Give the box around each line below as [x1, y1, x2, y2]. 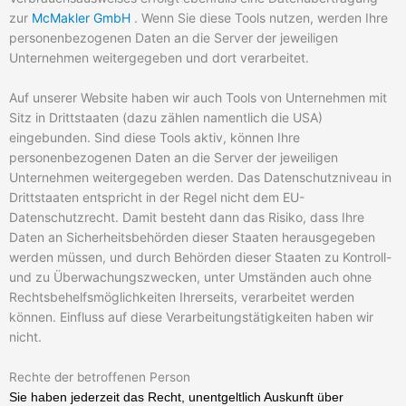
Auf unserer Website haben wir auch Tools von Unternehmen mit [9, 90, 387, 106]
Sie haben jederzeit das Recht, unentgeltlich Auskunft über [9, 390, 343, 404]
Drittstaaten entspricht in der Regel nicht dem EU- [9, 189, 304, 206]
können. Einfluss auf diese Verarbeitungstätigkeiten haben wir [9, 309, 373, 325]
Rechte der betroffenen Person [9, 370, 190, 384]
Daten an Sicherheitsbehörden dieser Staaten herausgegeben [9, 229, 375, 246]
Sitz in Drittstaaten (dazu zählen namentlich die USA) [9, 110, 323, 126]
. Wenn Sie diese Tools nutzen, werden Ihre [130, 10, 388, 26]
